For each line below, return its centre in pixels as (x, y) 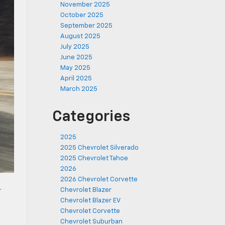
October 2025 (82, 15)
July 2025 (75, 47)
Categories (91, 117)
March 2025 (79, 89)
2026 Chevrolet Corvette (99, 180)
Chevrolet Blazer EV (90, 201)
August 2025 (80, 36)
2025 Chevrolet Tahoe (94, 158)
